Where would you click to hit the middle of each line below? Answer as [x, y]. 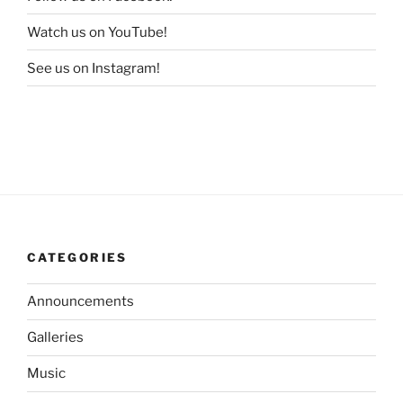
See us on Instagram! [94, 68]
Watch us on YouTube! [97, 32]
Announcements [81, 302]
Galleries [55, 338]
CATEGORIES [77, 258]
